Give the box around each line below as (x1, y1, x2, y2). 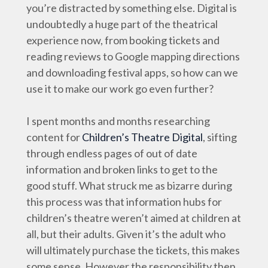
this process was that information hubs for (26, 195, 222, 208)
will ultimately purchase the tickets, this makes (26, 243, 240, 257)
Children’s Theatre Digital (82, 130, 203, 144)
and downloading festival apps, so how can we (26, 66, 238, 79)
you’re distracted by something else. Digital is (26, 1, 237, 14)
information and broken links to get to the (26, 163, 218, 176)
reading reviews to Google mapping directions (26, 50, 240, 63)
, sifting (203, 130, 237, 144)
